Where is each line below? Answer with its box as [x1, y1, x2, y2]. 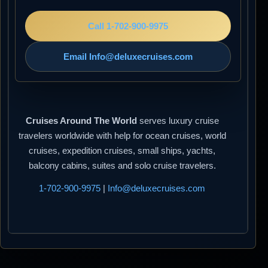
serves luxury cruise [136, 115, 219, 126]
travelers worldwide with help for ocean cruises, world [18, 130, 226, 141]
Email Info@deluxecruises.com [63, 51, 193, 62]
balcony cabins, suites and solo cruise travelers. [28, 160, 216, 170]
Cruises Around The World [25, 115, 137, 126]
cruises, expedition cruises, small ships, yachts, [29, 145, 215, 156]
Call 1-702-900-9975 [88, 20, 168, 31]
